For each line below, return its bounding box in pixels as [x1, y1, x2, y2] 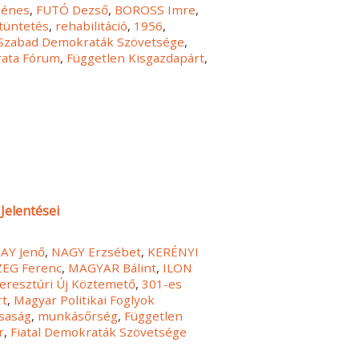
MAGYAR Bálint [68, 260, 157, 276]
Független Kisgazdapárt [67, 49, 205, 66]
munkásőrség [38, 308, 119, 325]
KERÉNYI [147, 244, 200, 260]
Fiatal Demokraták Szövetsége [10, 324, 188, 341]
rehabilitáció [55, 17, 128, 34]
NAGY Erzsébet [51, 244, 142, 260]
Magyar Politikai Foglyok [14, 292, 155, 309]
